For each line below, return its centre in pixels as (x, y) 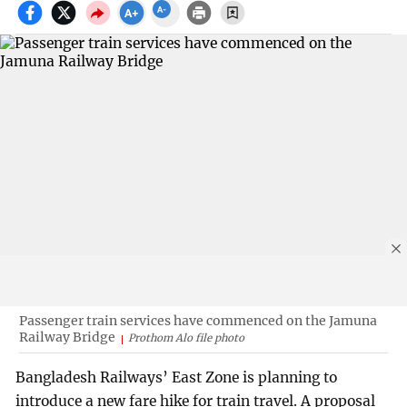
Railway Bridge (67, 337)
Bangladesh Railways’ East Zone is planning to (177, 378)
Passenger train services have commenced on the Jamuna (198, 320)
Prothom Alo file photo (186, 338)
